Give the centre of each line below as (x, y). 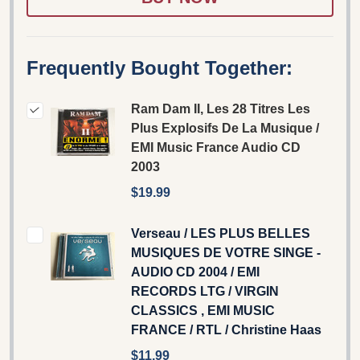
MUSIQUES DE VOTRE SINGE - (226, 252)
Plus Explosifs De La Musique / (225, 128)
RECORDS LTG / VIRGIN (205, 291)
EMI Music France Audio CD (216, 147)
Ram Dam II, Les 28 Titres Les (221, 108)
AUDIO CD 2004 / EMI (195, 272)
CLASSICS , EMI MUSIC (203, 310)
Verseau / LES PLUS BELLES (221, 233)
